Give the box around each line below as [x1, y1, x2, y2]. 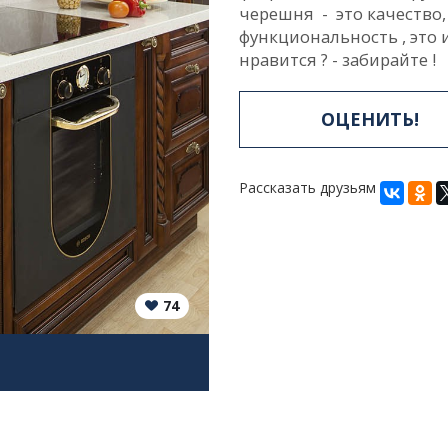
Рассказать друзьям [239, 178, 376, 197]
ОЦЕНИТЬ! [321, 107, 420, 131]
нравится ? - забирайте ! [239, 48, 436, 71]
